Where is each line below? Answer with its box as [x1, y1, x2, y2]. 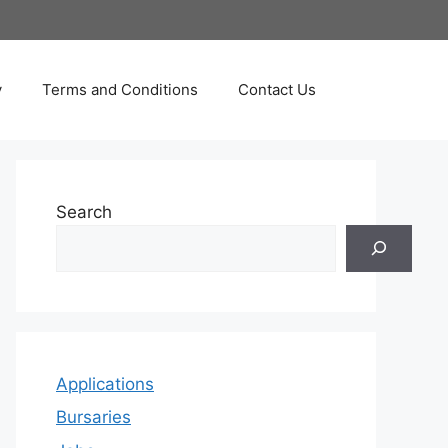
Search [56, 201, 112, 222]
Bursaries [56, 407, 131, 427]
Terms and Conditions [42, 79, 198, 99]
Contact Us [238, 79, 316, 99]
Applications [56, 373, 154, 394]
